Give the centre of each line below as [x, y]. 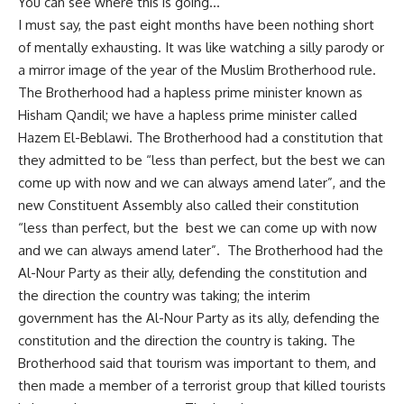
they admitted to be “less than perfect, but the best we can [202, 161]
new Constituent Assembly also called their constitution [188, 206]
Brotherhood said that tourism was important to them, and [197, 363]
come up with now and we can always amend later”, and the [202, 183]
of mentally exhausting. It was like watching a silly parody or [201, 48]
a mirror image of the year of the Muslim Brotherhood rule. [197, 70]
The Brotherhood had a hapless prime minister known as [190, 93]
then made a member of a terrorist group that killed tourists [202, 386]
